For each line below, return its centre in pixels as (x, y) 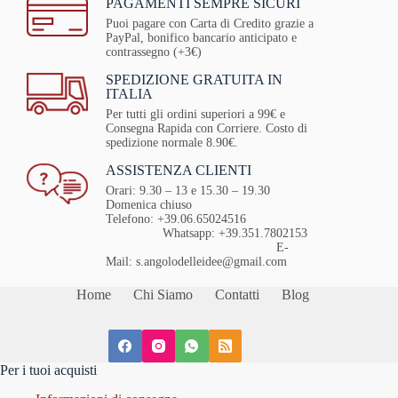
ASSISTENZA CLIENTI (178, 170)
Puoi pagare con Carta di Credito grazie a (209, 23)
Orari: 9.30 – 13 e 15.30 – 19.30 (187, 190)
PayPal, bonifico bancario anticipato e (201, 37)
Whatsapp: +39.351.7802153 (208, 233)
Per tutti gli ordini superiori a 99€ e (195, 114)
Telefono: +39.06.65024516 (209, 219)
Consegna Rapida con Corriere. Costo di (206, 128)
